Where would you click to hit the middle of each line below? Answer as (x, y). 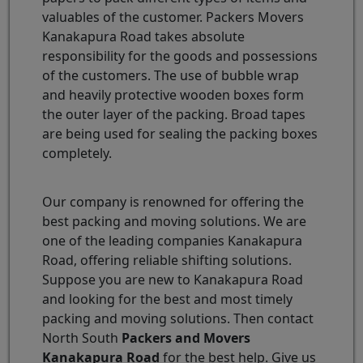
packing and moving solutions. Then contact (178, 318)
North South (82, 337)
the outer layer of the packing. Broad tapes (174, 114)
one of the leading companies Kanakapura (172, 240)
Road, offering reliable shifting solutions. (167, 260)
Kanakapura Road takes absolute (143, 36)
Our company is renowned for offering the (173, 201)
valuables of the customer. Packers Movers (173, 17)
